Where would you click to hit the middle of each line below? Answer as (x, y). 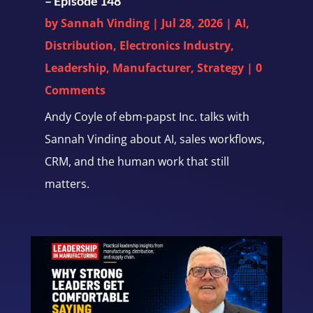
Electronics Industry (175, 45)
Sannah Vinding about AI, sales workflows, (154, 139)
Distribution (79, 45)
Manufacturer (151, 67)
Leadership (75, 67)
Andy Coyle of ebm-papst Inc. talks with (147, 116)
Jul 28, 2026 (192, 23)
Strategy (220, 67)
